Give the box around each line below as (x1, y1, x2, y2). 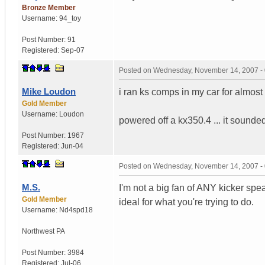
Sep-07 (61, 46, 85, 54)
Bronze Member (22, 3, 76, 12)
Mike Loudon (22, 86, 76, 96)
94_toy (59, 14, 81, 22)
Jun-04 (61, 141, 83, 150)
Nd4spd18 (59, 205, 93, 214)
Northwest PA (22, 227, 65, 235)
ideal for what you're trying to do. (119, 196, 254, 207)
